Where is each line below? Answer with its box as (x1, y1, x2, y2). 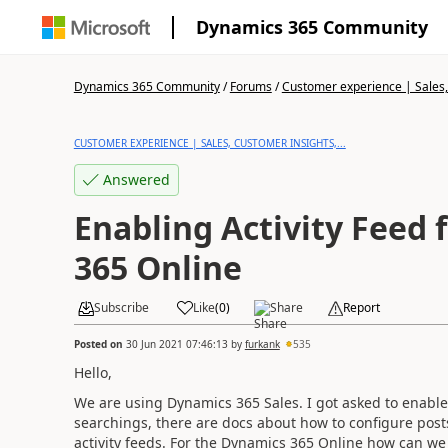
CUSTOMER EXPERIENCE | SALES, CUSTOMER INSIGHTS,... (73, 136, 346, 150)
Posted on (73, 336, 126, 351)
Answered (102, 170, 170, 189)
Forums (229, 78, 272, 95)
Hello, (73, 362, 112, 382)
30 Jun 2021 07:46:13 (125, 336, 228, 351)
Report (342, 299, 380, 316)
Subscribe (93, 299, 149, 316)
